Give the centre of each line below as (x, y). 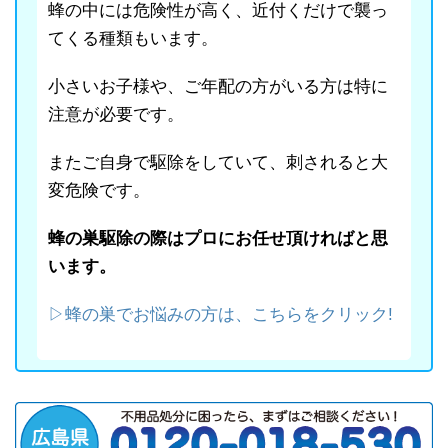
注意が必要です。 (116, 114)
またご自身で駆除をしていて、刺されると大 (218, 162)
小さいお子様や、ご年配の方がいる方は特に (218, 86)
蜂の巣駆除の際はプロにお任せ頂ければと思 (218, 238)
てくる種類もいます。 (133, 38)
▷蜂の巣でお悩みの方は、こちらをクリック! (220, 314)
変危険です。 (99, 190)
